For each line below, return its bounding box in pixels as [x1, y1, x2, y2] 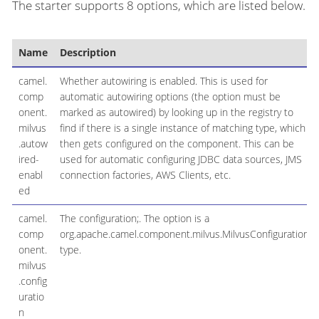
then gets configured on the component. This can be [59, 137, 294, 151]
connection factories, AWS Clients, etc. [59, 168, 231, 182]
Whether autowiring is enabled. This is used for [59, 74, 268, 88]
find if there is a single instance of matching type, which [59, 121, 305, 135]
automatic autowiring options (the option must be [59, 90, 281, 104]
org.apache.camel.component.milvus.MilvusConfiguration [59, 227, 309, 241]
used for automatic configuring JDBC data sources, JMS [59, 152, 302, 167]
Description [59, 46, 116, 60]
